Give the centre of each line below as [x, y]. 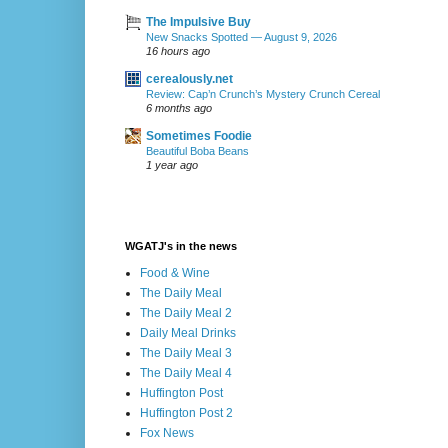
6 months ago [179, 108]
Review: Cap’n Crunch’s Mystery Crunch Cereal [263, 94]
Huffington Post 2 [186, 413]
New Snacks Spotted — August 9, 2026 [241, 37]
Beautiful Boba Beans [197, 151]
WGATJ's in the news [181, 246]
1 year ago [172, 165]
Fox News [167, 433]
